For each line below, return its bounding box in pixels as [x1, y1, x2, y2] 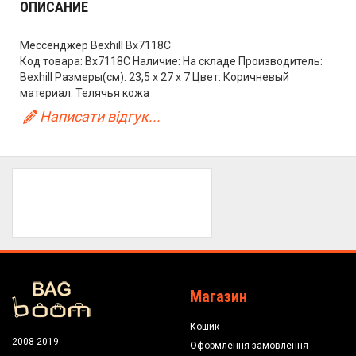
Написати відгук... [40, 107, 161, 125]
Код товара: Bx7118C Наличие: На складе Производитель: [20, 54, 323, 68]
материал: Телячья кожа [20, 86, 149, 99]
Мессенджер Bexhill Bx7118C [20, 38, 171, 52]
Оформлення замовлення [190, 339, 308, 351]
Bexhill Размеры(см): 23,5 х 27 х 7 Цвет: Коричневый [20, 70, 289, 83]
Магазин [190, 286, 247, 306]
